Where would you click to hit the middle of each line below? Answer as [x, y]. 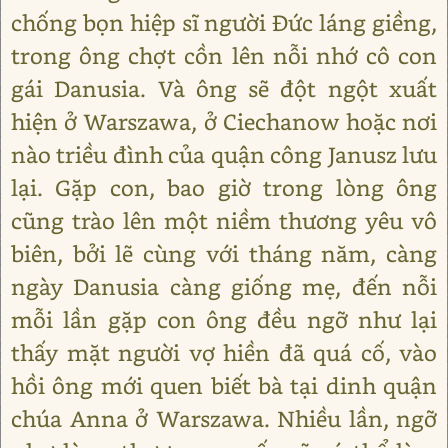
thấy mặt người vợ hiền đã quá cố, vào [224, 352]
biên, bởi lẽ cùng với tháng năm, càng [224, 253]
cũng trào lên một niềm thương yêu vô [224, 220]
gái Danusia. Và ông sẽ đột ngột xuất [224, 88]
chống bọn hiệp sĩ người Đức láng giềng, [224, 22]
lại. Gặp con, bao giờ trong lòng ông [224, 187]
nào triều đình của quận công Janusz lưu [224, 154]
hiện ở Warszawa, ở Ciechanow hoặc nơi [224, 121]
